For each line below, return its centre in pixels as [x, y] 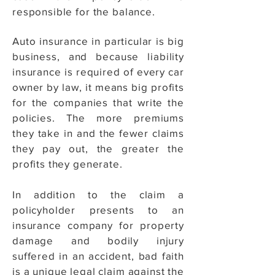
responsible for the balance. [84, 11]
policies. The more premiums [98, 118]
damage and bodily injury [98, 240]
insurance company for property [98, 225]
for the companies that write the [98, 102]
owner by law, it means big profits [98, 87]
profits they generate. [69, 164]
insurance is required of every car [98, 72]
